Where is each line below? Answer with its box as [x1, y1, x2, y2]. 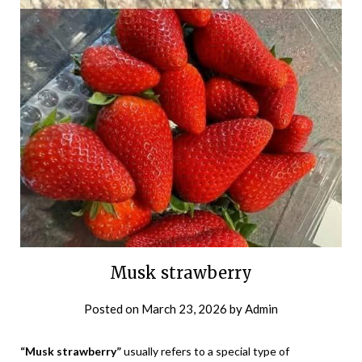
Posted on [84, 301, 141, 317]
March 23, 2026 [141, 301, 227, 317]
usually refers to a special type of [121, 344, 289, 359]
